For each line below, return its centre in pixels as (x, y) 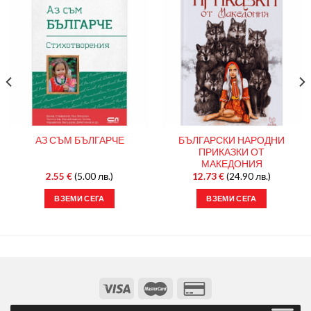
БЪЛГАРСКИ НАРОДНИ (232, 140)
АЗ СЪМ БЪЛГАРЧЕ (79, 141)
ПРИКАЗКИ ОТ (232, 152)
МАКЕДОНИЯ (232, 163)
